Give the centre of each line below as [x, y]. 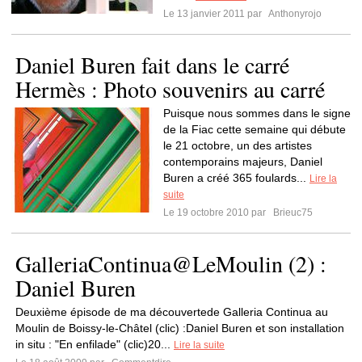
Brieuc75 [292, 213]
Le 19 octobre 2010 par [217, 213]
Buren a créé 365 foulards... [236, 178]
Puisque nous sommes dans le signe [257, 113]
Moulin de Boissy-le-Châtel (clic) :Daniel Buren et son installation [180, 328]
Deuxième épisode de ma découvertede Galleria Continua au [172, 312]
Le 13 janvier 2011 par [215, 14]
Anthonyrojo [294, 14]
